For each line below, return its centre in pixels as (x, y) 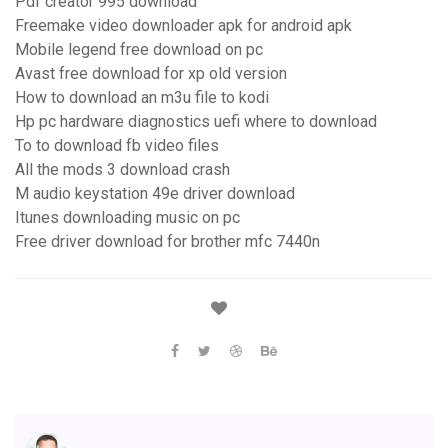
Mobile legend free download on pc (139, 50)
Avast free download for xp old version (151, 74)
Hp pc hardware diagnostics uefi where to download (196, 122)
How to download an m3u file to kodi (142, 98)
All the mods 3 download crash (122, 170)
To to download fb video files (117, 146)
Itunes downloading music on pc (127, 218)
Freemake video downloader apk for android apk (183, 26)
